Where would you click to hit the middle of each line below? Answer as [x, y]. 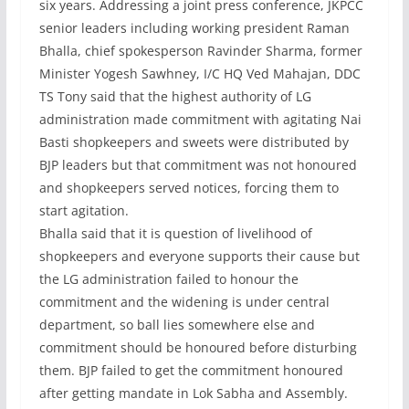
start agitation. [84, 210]
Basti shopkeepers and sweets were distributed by [194, 142]
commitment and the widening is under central [184, 301]
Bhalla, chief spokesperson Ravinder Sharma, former [200, 50]
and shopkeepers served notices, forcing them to [189, 187]
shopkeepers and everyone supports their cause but [199, 256]
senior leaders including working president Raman [194, 27]
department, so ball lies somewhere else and [177, 324]
